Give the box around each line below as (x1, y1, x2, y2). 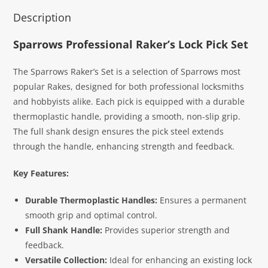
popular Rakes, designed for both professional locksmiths (13, 80, 245, 92)
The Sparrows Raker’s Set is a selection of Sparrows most (13, 65, 241, 77)
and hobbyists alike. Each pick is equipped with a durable (13, 95, 245, 107)
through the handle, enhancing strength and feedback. (13, 140, 235, 152)
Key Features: (13, 167, 69, 179)
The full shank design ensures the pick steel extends (13, 125, 224, 137)
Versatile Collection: (25, 254, 108, 266)
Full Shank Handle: (25, 224, 103, 236)
